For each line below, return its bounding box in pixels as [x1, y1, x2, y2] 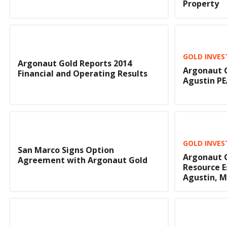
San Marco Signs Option [18, 144, 114, 156]
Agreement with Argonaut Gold [18, 154, 147, 166]
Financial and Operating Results [18, 67, 147, 79]
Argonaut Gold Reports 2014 [18, 57, 132, 69]
